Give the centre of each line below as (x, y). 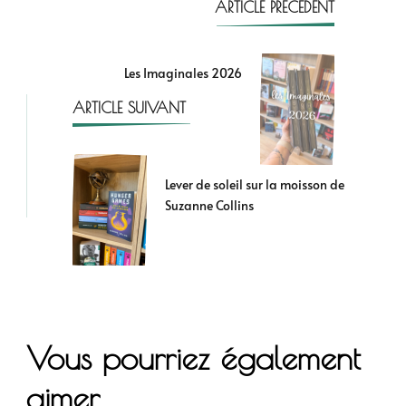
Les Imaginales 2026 (183, 72)
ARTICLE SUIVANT (129, 107)
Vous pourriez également (193, 358)
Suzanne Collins (209, 206)
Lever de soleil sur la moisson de (255, 185)
